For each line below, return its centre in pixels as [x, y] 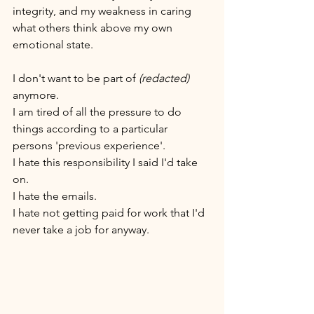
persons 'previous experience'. [90, 145]
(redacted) [164, 78]
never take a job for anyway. [82, 229]
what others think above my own [94, 27]
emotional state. [53, 44]
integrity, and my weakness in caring [103, 11]
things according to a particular [91, 128]
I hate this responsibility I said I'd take [107, 162]
